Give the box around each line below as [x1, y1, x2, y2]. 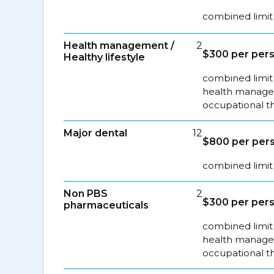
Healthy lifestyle [64, 51, 145, 63]
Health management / [64, 40, 174, 51]
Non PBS [64, 188, 108, 199]
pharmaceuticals [64, 199, 149, 211]
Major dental [64, 127, 127, 139]
